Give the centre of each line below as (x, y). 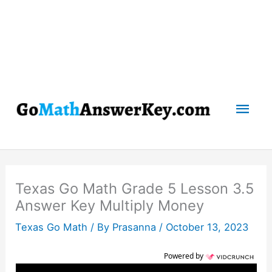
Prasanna (136, 227)
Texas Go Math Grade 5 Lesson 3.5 (135, 188)
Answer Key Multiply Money (110, 205)
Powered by (184, 256)
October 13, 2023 (207, 227)
